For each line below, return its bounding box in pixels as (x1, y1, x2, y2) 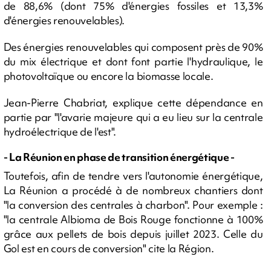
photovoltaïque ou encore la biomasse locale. (3, 69, 214, 83)
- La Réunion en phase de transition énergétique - (3, 150, 235, 165)
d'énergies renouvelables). (3, 13, 125, 28)
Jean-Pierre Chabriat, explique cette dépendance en (3, 96, 263, 110)
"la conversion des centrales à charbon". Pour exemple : (3, 197, 263, 212)
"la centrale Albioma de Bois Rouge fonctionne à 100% (3, 212, 263, 226)
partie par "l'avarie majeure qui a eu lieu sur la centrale (3, 110, 263, 125)
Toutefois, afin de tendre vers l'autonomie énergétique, (3, 168, 263, 183)
